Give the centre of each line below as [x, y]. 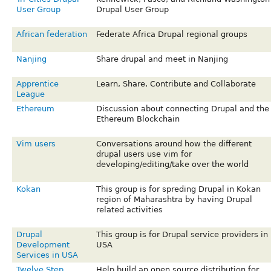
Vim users [36, 144]
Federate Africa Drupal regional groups [171, 34]
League [30, 94]
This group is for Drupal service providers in [182, 235]
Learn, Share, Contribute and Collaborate [176, 84]
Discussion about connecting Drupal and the [182, 109]
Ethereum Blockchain [138, 119]
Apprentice [37, 84]
